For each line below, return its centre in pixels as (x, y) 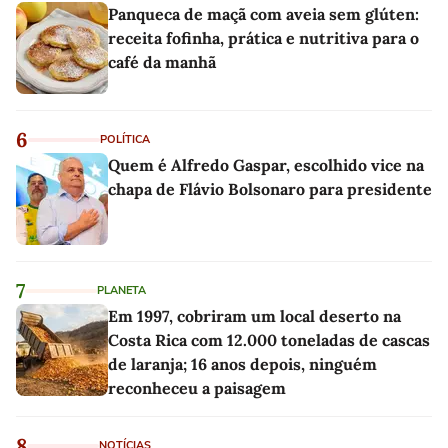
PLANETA (121, 290)
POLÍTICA (125, 139)
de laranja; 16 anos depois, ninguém (242, 363)
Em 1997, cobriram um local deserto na (254, 315)
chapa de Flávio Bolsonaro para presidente (270, 188)
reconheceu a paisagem (197, 387)
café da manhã (162, 61)
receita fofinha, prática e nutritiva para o (263, 37)
